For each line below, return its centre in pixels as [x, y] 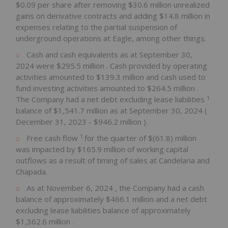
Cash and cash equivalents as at [82, 55]
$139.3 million [121, 77]
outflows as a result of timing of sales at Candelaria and [113, 161]
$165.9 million [102, 149]
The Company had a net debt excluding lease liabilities [111, 99]
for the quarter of [116, 138]
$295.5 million [81, 66]
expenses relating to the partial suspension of [96, 27]
